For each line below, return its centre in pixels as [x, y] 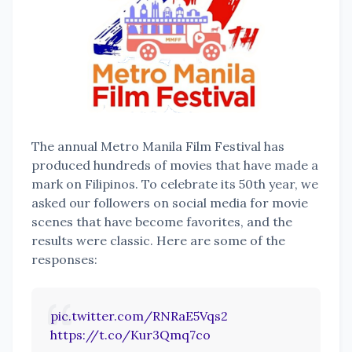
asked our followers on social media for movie [170, 203]
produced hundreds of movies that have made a [175, 165]
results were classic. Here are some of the [158, 241]
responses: [64, 260]
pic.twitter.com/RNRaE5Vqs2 [139, 316]
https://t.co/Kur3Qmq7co [130, 335]
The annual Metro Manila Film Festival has [158, 147]
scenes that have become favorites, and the [162, 222]
